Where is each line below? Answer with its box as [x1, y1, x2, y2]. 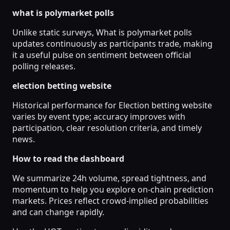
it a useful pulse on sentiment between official [12, 49, 191, 61]
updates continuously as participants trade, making [12, 37, 213, 49]
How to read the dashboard [12, 152, 124, 164]
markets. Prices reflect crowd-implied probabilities [12, 195, 208, 206]
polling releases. [12, 60, 75, 72]
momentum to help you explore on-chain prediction [12, 183, 214, 195]
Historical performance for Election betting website [12, 99, 212, 111]
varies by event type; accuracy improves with [12, 110, 185, 122]
